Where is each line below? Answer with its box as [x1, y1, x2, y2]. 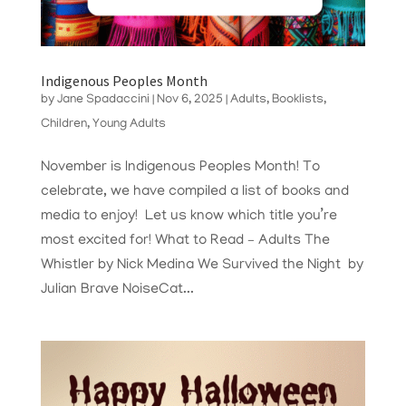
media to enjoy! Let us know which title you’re [40, 208, 337, 226]
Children [40, 118, 87, 132]
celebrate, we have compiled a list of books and [40, 184, 349, 201]
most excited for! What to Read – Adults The [40, 233, 330, 250]
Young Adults [92, 118, 166, 132]
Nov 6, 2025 [156, 93, 223, 108]
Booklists [271, 93, 324, 108]
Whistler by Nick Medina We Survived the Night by [40, 257, 363, 275]
